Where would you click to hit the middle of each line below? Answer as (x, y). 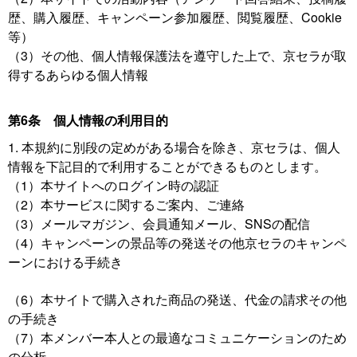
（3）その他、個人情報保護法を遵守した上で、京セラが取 (177, 55)
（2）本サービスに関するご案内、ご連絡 (126, 204)
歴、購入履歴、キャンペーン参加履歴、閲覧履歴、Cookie (175, 17)
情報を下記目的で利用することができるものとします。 (167, 166)
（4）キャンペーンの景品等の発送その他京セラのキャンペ (177, 243)
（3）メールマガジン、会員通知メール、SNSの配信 (159, 224)
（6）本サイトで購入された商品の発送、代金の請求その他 (177, 299)
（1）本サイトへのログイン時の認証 (114, 185)
